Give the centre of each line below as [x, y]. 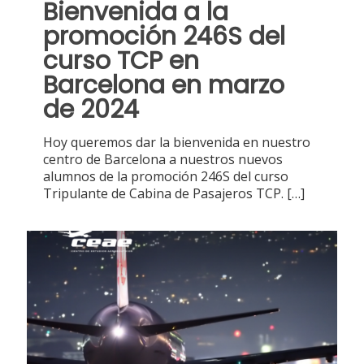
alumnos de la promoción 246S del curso [166, 176]
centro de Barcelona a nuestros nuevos [163, 159]
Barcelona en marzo [164, 85]
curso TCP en [121, 61]
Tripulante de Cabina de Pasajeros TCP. [163, 193]
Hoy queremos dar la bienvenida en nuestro [177, 142]
